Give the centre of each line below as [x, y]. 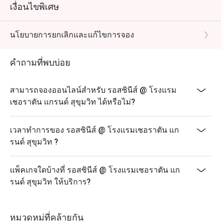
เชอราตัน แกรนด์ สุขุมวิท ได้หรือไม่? [73, 102]
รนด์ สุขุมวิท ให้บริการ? [50, 182]
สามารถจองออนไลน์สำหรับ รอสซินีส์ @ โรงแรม [93, 90]
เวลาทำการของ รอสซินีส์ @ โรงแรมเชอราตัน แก [94, 130]
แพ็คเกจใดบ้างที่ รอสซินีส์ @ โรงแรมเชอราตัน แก [95, 170]
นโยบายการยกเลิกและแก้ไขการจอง [72, 35]
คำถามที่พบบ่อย [40, 62]
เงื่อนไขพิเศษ [35, 7]
